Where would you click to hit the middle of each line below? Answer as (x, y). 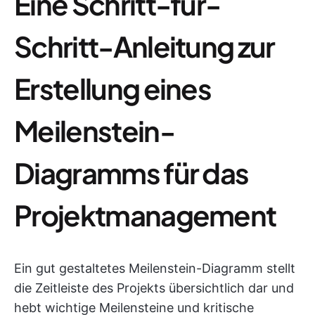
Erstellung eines (113, 88)
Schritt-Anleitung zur (144, 46)
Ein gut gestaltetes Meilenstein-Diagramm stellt (155, 268)
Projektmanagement (145, 215)
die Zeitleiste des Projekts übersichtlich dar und (154, 288)
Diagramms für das (131, 173)
